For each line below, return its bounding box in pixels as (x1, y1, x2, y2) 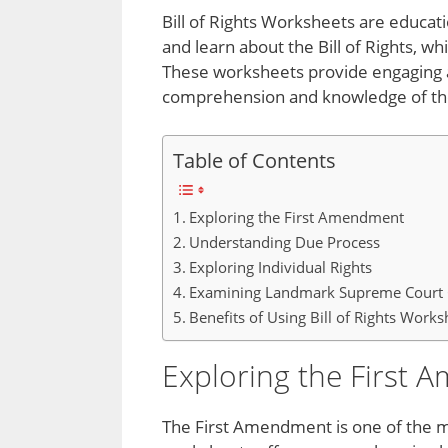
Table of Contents (173, 145, 336, 174)
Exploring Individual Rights (189, 256, 373, 277)
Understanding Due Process (189, 231, 381, 252)
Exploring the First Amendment (189, 206, 405, 227)
